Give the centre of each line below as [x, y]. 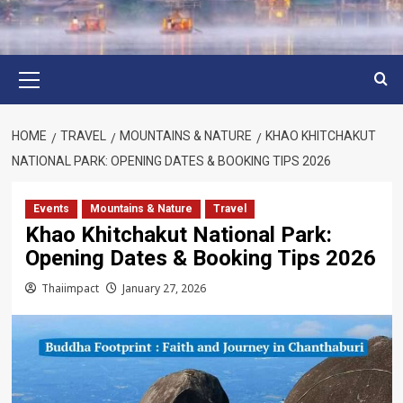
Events [51, 209]
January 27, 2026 [164, 289]
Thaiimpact [70, 289]
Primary [54, 64]
